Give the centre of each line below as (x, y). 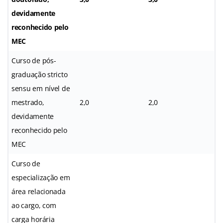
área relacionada (39, 191)
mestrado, (28, 102)
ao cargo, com (34, 205)
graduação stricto (40, 74)
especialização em (41, 177)
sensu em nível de (41, 88)
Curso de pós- (34, 60)
